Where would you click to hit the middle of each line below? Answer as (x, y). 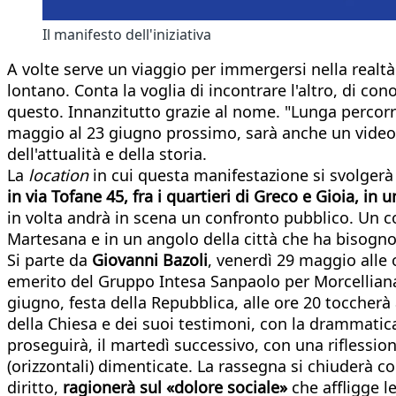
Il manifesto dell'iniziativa (127, 34)
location (58, 175)
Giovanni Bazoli (150, 259)
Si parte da (49, 259)
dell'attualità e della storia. (107, 153)
